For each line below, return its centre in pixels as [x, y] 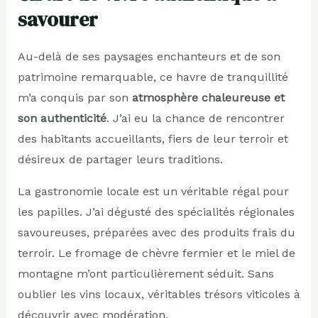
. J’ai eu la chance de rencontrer [195, 118]
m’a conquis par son [75, 97]
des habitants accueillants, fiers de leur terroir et [153, 138]
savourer [57, 19]
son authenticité [62, 118]
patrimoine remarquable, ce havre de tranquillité [153, 77]
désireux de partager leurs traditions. [120, 159]
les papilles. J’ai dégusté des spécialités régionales [156, 212]
